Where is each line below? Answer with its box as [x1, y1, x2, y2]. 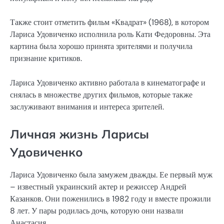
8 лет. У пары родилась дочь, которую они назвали [10, 205, 183, 216]
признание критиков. [10, 53, 82, 64]
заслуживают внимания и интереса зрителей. [10, 101, 164, 112]
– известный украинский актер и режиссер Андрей [10, 181, 186, 192]
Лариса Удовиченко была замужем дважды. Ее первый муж [10, 169, 212, 180]
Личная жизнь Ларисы [10, 126, 149, 141]
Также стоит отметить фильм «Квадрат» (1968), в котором [10, 17, 209, 28]
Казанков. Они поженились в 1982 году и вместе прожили [10, 193, 211, 204]
